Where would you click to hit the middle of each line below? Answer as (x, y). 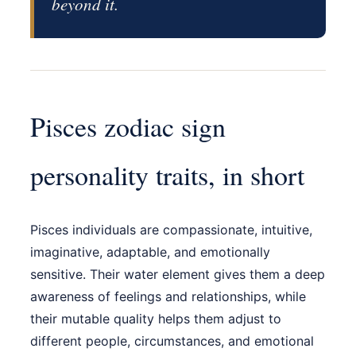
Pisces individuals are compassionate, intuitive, (171, 230)
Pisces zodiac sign (128, 127)
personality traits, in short (167, 175)
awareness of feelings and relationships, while (168, 297)
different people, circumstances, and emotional (172, 341)
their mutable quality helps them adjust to (156, 319)
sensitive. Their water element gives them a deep (178, 275)
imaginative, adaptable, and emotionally (150, 252)
